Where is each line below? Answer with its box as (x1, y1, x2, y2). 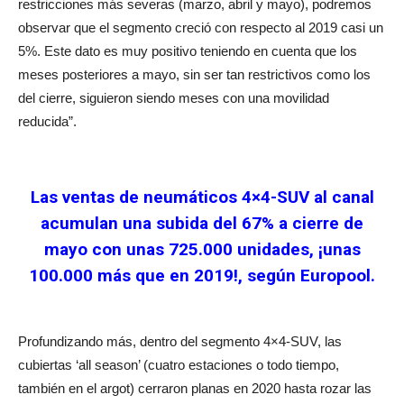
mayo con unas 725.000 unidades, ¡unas (43, 239, 361, 261)
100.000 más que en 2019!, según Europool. (29, 265, 375, 287)
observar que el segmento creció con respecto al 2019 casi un (18, 20, 383, 36)
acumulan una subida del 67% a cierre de (41, 213, 363, 234)
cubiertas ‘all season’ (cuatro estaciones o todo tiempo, (18, 357, 339, 373)
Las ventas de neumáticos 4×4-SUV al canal (30, 187, 374, 208)
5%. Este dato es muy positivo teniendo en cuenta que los (18, 43, 357, 60)
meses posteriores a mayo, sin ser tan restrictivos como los (18, 67, 371, 83)
